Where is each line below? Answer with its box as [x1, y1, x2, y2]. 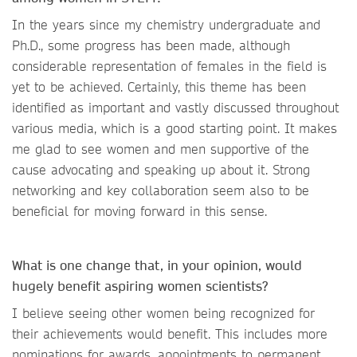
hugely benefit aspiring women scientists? [12, 277, 272, 294]
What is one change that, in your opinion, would [12, 257, 302, 273]
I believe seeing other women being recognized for [12, 304, 315, 321]
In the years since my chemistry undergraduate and [12, 16, 320, 33]
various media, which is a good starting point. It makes [12, 120, 337, 136]
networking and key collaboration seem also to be [12, 182, 309, 198]
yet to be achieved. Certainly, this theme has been [12, 78, 306, 95]
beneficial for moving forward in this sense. [12, 202, 267, 219]
